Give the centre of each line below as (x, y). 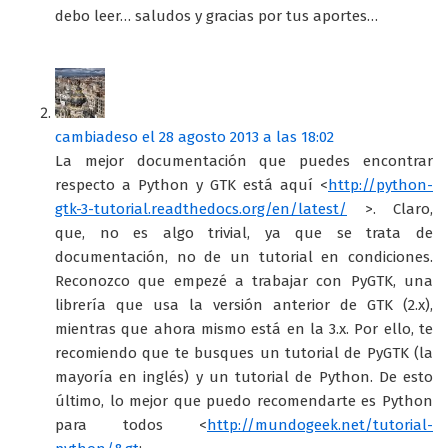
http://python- (380, 184)
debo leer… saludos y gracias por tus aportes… (216, 15)
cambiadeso (96, 136)
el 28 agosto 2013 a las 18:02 (238, 136)
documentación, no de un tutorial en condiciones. (244, 256)
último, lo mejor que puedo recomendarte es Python (244, 400)
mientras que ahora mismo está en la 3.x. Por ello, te (244, 328)
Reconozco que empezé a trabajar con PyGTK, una (244, 280)
